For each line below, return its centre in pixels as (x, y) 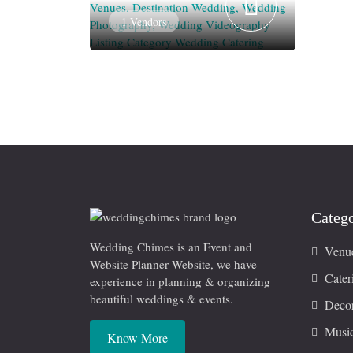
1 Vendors (144, 21)
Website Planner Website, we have (173, 264)
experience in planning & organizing (180, 281)
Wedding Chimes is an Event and (171, 246)
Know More (137, 337)
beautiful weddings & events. (162, 298)
